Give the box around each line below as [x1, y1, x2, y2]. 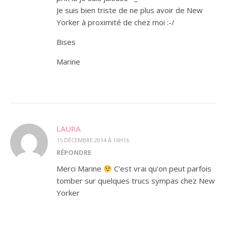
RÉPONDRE [56, 148, 91, 157]
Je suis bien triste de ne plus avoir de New [56, 5, 203, 15]
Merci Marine [56, 163, 103, 174]
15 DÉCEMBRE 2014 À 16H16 [56, 136, 129, 144]
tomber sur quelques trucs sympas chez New [56, 176, 215, 186]
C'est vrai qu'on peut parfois [112, 163, 212, 174]
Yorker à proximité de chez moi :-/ [56, 17, 175, 27]
